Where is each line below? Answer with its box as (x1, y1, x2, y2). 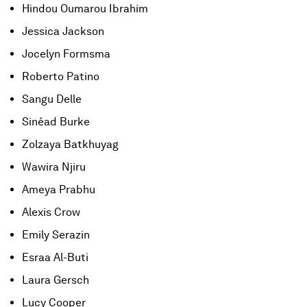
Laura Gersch (22, 273, 89, 286)
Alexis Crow (22, 206, 80, 219)
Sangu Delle (22, 93, 82, 106)
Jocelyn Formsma (22, 47, 110, 60)
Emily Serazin (22, 228, 90, 241)
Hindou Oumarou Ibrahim (22, 2, 148, 15)
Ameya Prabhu (22, 183, 95, 196)
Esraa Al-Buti (22, 251, 88, 264)
